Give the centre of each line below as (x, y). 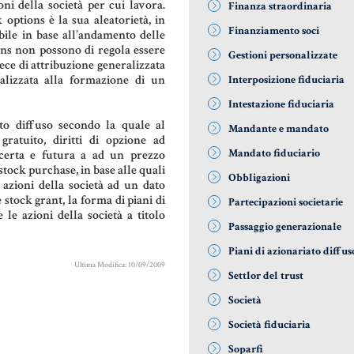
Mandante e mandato (279, 129)
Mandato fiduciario (274, 154)
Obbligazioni (259, 178)
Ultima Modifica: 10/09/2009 (120, 265)
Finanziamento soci (274, 31)
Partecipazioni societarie (286, 203)
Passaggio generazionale (285, 227)
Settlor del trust (266, 276)
